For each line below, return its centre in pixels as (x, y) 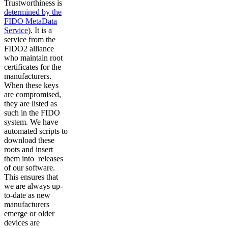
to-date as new (27, 195)
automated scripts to (36, 131)
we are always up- (33, 186)
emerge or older (29, 214)
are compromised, (33, 95)
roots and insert (28, 150)
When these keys (31, 85)
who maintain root (33, 58)
